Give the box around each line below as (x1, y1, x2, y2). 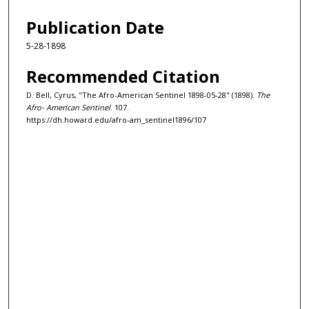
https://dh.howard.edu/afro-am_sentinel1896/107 (26, 114, 206, 125)
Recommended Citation (26, 64, 220, 88)
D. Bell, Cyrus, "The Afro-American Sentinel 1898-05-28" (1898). (26, 89, 257, 100)
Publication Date (26, 16, 164, 39)
